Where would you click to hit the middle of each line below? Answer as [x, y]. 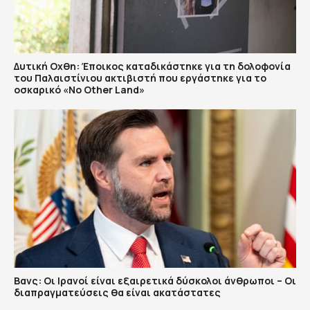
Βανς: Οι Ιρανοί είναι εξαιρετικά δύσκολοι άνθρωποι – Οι [155, 281]
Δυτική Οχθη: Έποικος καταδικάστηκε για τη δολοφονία [152, 66]
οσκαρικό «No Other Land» [79, 89]
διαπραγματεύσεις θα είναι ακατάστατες [117, 293]
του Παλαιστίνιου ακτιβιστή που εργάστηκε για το [140, 77]
